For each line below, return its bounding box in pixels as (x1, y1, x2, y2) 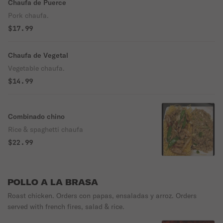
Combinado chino (8, 112, 65, 121)
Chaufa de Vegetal (8, 51, 68, 60)
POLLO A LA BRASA (7, 177, 98, 187)
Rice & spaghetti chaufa (8, 125, 83, 134)
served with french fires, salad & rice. (7, 202, 124, 211)
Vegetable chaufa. (8, 64, 65, 73)
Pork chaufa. (8, 11, 49, 20)
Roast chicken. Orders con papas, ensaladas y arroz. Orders (7, 191, 197, 200)
